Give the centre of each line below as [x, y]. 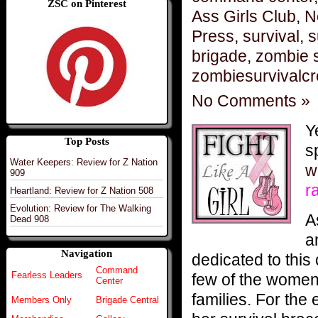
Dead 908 [29, 219]
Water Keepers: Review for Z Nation [84, 162]
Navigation [87, 254]
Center [109, 281]
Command [117, 270]
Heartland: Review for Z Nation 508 [82, 190]
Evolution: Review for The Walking [81, 208]
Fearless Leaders [47, 275]
